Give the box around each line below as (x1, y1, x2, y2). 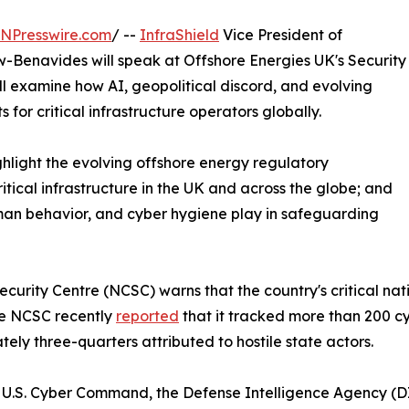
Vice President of (219, 26, 342, 45)
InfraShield (140, 26, 219, 45)
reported (116, 307, 179, 326)
